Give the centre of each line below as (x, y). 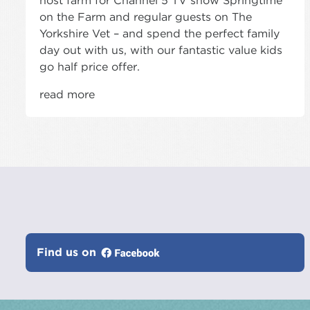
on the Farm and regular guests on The (146, 17)
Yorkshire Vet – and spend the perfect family (159, 33)
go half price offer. (90, 66)
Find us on (68, 252)
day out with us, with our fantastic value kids (161, 50)
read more (67, 94)
